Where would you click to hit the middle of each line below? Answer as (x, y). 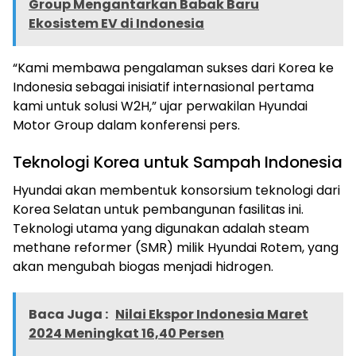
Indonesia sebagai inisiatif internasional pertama (163, 87)
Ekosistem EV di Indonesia (116, 23)
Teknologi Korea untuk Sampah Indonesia (178, 162)
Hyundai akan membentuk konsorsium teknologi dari (176, 190)
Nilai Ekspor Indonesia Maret (212, 314)
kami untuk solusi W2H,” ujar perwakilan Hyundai (160, 106)
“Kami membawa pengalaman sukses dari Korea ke (173, 68)
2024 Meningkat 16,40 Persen (126, 333)
